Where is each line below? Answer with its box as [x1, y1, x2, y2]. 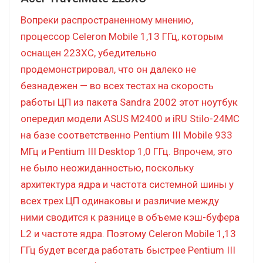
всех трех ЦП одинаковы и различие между [21, 194, 219, 207]
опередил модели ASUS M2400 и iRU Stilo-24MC [21, 112, 240, 124]
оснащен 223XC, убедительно [21, 46, 157, 59]
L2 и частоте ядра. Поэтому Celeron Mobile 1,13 [21, 227, 236, 240]
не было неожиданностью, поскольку [21, 161, 194, 174]
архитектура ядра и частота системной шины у [21, 178, 234, 190]
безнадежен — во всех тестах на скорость [21, 79, 214, 92]
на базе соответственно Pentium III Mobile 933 [21, 129, 232, 141]
